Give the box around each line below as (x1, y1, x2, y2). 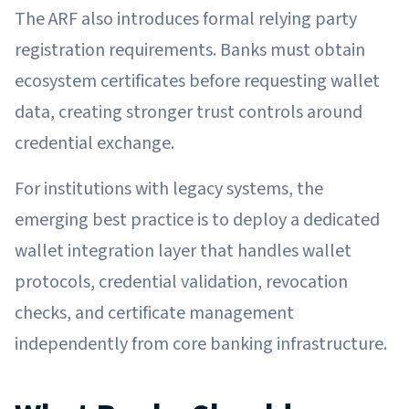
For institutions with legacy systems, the (15, 175, 323, 202)
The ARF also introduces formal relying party (15, 5, 357, 32)
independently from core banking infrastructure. (15, 330, 387, 357)
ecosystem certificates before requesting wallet (15, 68, 380, 94)
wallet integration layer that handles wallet (15, 237, 351, 264)
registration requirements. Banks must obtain (15, 37, 365, 63)
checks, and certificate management (15, 299, 294, 326)
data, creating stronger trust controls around (15, 99, 362, 125)
